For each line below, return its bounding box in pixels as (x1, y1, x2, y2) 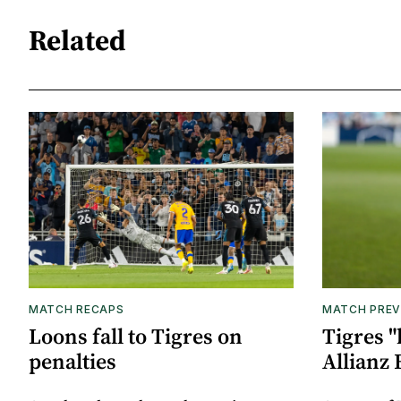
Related (29, 21, 126, 61)
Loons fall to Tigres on (29, 321, 243, 352)
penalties (29, 346, 116, 377)
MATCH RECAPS (29, 303, 124, 317)
